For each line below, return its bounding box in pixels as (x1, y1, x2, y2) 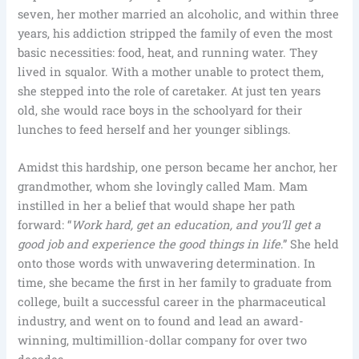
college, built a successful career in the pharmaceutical (18, 294, 327, 310)
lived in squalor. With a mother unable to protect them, (18, 63, 325, 79)
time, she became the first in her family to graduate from (18, 275, 333, 291)
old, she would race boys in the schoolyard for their (18, 102, 303, 118)
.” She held (280, 236, 340, 252)
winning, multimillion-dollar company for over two (18, 333, 308, 349)
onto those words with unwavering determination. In (18, 256, 317, 272)
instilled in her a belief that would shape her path (18, 198, 296, 214)
